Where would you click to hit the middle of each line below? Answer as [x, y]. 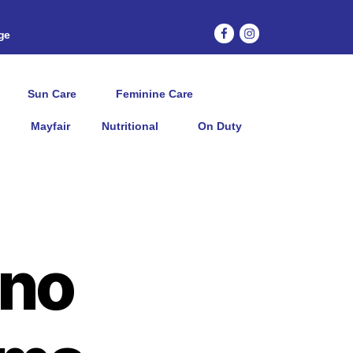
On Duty [220, 126]
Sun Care [52, 94]
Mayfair [51, 126]
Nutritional [130, 126]
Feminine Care [155, 94]
